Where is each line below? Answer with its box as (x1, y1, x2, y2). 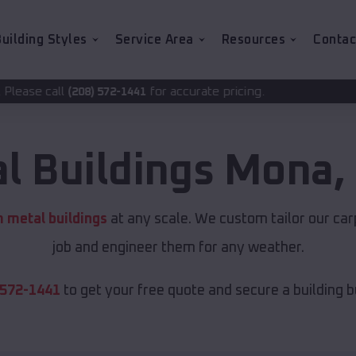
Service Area (114, 33, 194, 46)
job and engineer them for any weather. (52, 241, 304, 256)
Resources (221, 33, 285, 46)
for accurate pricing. (38, 85, 157, 98)
